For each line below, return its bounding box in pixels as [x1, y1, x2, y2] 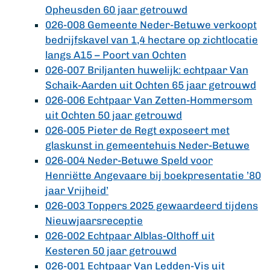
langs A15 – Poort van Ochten [45, 49, 186, 61]
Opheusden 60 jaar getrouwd [45, 4, 187, 16]
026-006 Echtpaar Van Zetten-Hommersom [45, 94, 253, 106]
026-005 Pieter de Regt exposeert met [45, 124, 230, 136]
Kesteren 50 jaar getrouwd [45, 245, 177, 257]
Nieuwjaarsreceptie [45, 215, 143, 227]
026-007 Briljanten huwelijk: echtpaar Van [45, 64, 248, 76]
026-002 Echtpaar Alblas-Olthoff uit [45, 230, 215, 242]
